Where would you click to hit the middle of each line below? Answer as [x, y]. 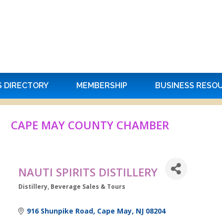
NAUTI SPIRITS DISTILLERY [88, 172]
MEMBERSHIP [102, 85]
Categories [38, 193]
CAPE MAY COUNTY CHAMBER [90, 125]
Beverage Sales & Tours [88, 187]
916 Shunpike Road [60, 211]
